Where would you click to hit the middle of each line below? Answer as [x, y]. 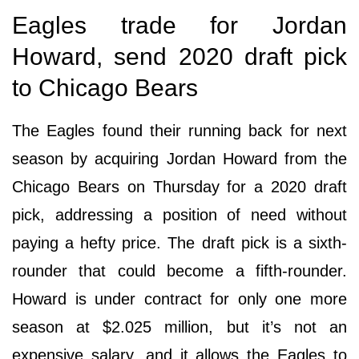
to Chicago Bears [105, 87]
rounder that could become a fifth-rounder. [179, 270]
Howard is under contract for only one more [179, 298]
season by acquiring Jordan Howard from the [179, 158]
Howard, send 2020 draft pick [179, 56]
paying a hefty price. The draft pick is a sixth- [179, 242]
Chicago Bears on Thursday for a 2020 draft [179, 186]
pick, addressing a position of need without [179, 214]
